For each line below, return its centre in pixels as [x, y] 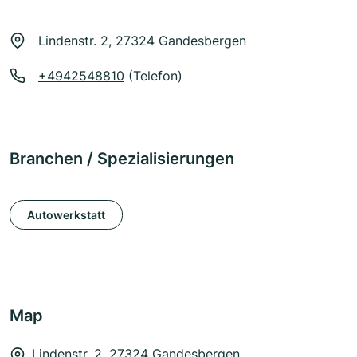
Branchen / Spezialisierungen [122, 159]
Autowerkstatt [66, 214]
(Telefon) [153, 76]
